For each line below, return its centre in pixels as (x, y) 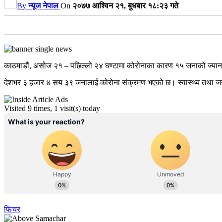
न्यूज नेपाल (43, 5)
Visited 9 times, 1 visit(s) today (52, 108)
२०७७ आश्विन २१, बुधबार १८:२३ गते (125, 5)
